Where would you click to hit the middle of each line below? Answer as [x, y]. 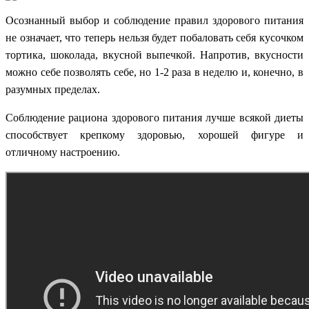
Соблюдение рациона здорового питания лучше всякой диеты [154, 118]
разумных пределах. [53, 90]
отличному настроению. [63, 152]
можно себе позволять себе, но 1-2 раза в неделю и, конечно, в [154, 72]
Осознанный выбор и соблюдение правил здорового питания [154, 21]
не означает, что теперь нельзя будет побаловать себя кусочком [154, 38]
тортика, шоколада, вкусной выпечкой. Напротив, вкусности [154, 55]
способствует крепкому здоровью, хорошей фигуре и [154, 135]
